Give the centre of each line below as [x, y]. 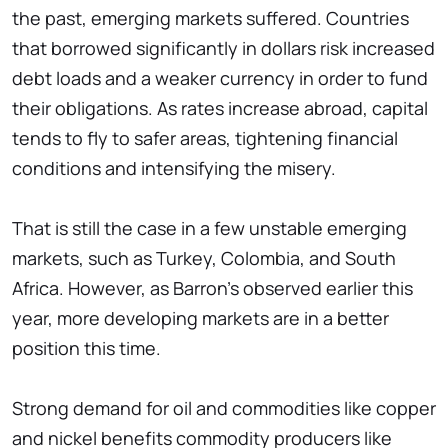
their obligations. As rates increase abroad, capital [220, 108]
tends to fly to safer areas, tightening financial [205, 138]
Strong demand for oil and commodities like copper [224, 408]
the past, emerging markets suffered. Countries [210, 18]
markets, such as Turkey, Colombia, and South [204, 258]
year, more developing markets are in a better [200, 318]
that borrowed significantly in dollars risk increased [223, 48]
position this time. [86, 348]
